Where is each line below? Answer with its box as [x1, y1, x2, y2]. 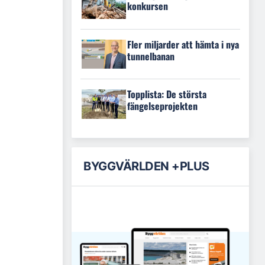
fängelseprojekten [127, 99, 198, 114]
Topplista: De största [127, 87, 206, 102]
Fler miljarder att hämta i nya [127, 37, 239, 51]
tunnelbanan [127, 49, 174, 63]
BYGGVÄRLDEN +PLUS [83, 159, 209, 173]
